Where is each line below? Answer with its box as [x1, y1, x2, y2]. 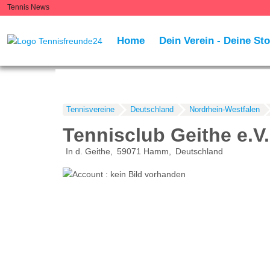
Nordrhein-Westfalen [189, 105, 260, 115]
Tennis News [7, 4, 49, 11]
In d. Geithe [65, 146, 110, 157]
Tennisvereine [66, 105, 115, 115]
